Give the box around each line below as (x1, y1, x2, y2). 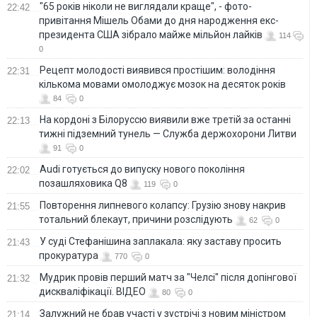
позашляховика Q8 (39, 178, 127, 190)
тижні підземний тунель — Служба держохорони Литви (39, 128, 296, 140)
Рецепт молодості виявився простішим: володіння (40, 64, 275, 76)
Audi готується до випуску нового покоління (40, 163, 245, 175)
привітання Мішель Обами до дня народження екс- (39, 15, 279, 27)
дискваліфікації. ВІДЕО (39, 286, 146, 298)
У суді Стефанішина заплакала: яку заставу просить (40, 236, 282, 248)
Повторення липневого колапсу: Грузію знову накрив (40, 200, 286, 212)
